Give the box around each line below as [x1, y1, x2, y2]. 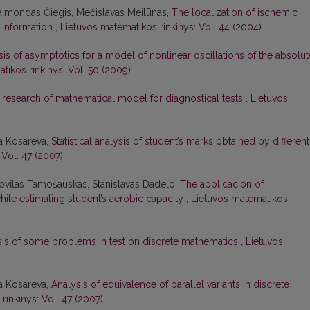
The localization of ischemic [172, 7, 298, 19]
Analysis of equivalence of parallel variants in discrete [51, 279, 289, 291]
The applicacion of [180, 179, 264, 190]
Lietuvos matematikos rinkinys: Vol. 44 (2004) [60, 21, 262, 33]
